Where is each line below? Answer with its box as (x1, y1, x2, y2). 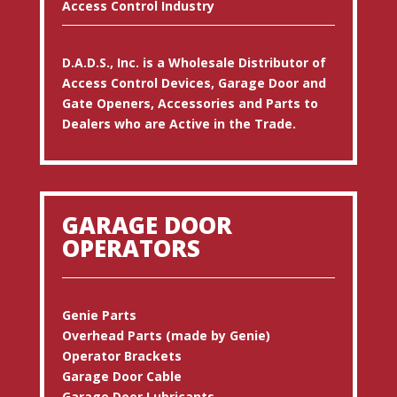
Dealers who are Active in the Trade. (61, 114, 296, 132)
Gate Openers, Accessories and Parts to (61, 94, 318, 112)
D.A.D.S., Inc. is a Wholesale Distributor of (61, 53, 326, 71)
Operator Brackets (61, 346, 182, 364)
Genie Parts (61, 306, 136, 323)
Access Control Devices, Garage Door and (61, 74, 326, 91)
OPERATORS (61, 231, 200, 264)
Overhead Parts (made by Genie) (61, 326, 270, 344)
